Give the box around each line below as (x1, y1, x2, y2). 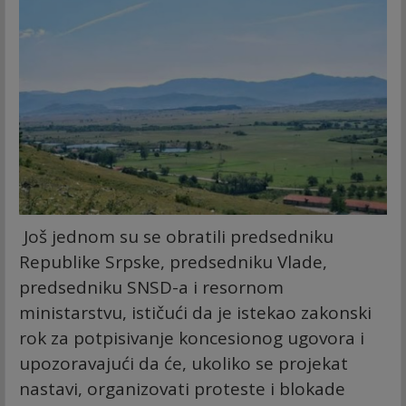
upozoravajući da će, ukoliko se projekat (19, 351, 348, 375)
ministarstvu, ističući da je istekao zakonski (19, 300, 372, 324)
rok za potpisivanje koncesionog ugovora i (19, 325, 364, 350)
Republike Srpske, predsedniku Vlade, (19, 249, 327, 274)
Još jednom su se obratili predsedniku (19, 224, 333, 248)
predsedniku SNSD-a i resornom (19, 275, 284, 299)
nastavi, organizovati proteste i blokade (19, 376, 345, 401)
